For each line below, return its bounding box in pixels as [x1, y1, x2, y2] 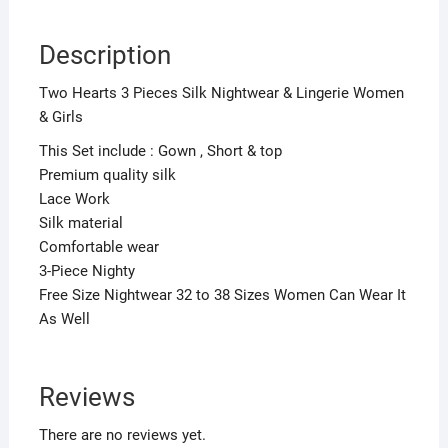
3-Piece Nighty [38, 261, 135, 280]
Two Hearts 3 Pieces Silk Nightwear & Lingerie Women [38, 83, 404, 102]
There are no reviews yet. [38, 425, 206, 444]
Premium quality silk [38, 165, 176, 184]
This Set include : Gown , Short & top [38, 141, 282, 160]
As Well [38, 309, 90, 328]
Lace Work [38, 189, 110, 208]
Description [38, 39, 171, 70]
